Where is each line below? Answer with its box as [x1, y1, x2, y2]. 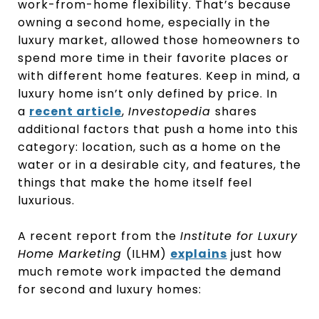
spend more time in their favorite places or [18, 50, 289, 66]
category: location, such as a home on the [18, 139, 281, 155]
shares [215, 103, 257, 120]
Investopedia [128, 103, 215, 120]
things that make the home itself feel [18, 174, 252, 191]
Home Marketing [18, 246, 126, 262]
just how [227, 246, 282, 262]
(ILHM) [126, 246, 170, 262]
